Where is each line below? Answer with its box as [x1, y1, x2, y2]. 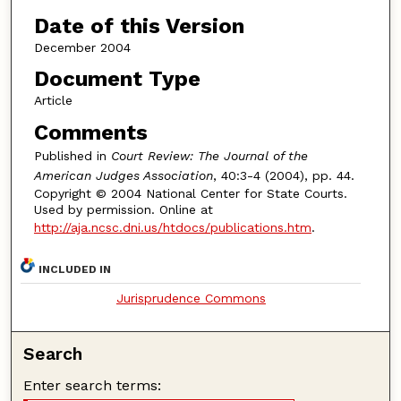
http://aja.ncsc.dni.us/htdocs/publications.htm [33, 219, 311, 235]
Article [33, 93, 73, 108]
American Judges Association [33, 167, 213, 183]
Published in [33, 148, 111, 163]
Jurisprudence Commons [115, 290, 266, 305]
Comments [33, 119, 148, 145]
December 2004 [33, 39, 131, 55]
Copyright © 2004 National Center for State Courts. [33, 185, 347, 200]
